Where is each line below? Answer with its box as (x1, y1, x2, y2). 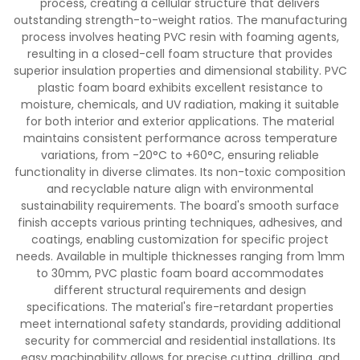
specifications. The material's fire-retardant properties (27, 299, 333, 315)
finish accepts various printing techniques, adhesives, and (18, 215, 342, 231)
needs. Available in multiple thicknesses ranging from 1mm (15, 248, 345, 264)
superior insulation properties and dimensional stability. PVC (13, 63, 347, 79)
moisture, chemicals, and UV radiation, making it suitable (21, 96, 339, 112)
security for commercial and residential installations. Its (24, 333, 336, 349)
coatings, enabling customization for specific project (31, 231, 329, 247)
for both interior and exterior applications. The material (26, 113, 334, 129)
